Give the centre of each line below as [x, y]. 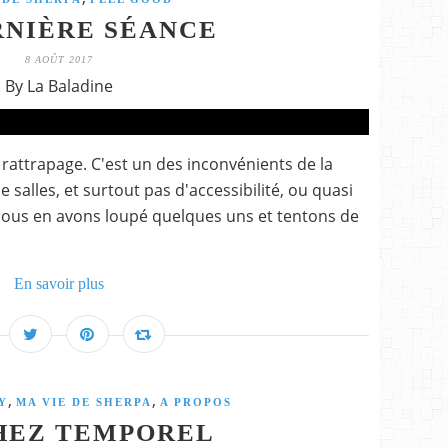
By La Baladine [59, 86]
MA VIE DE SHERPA [83, 402]
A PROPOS [195, 402]
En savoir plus [59, 283]
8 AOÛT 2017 [59, 59]
